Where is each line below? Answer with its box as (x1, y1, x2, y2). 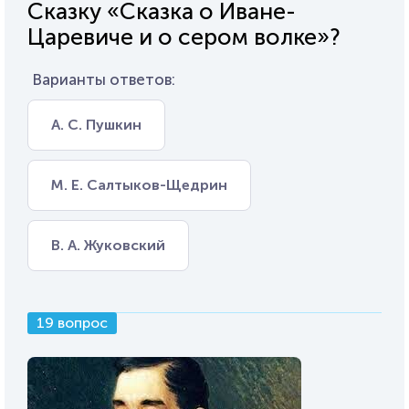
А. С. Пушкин (51, 116, 142, 133)
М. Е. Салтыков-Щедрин (51, 176, 227, 194)
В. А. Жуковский (51, 236, 165, 254)
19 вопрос (37, 314, 108, 331)
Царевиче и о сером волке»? (27, 23, 341, 51)
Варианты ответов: (32, 70, 175, 89)
